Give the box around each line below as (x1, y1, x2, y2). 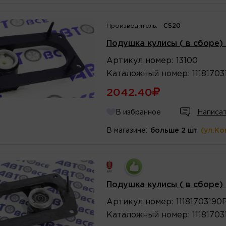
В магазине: (106, 127, 147, 134)
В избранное (115, 109, 161, 116)
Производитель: (106, 23, 157, 29)
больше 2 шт (150, 127, 198, 134)
